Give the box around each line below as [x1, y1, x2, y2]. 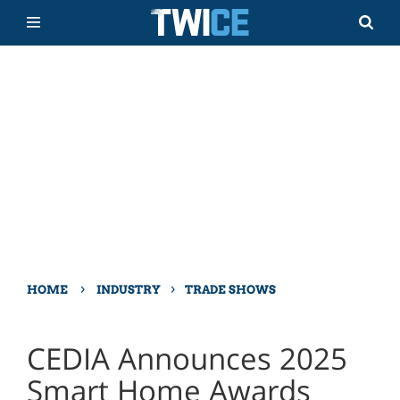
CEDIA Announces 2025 [26, 338, 347, 379]
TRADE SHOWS [185, 281, 277, 296]
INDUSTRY [96, 281, 162, 296]
